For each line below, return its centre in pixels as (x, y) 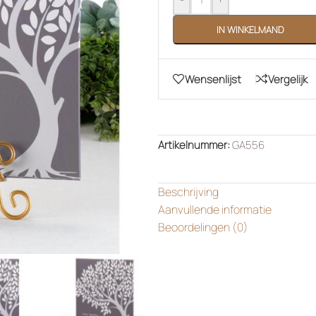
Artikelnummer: (195, 145)
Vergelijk (288, 79)
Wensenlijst (213, 79)
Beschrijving (188, 192)
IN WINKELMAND (250, 29)
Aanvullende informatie (215, 210)
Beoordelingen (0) (203, 227)
